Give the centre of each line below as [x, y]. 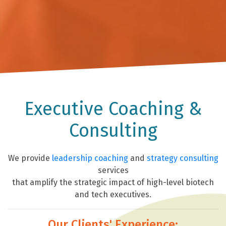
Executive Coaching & [113, 109]
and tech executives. [113, 195]
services [113, 171]
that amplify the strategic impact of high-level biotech [113, 183]
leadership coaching [90, 158]
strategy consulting [182, 158]
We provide [30, 158]
